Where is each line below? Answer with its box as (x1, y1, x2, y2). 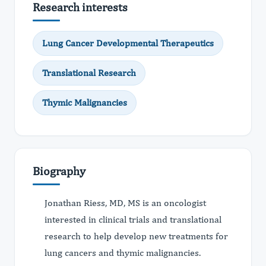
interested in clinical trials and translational (45, 214, 221, 225)
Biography (33, 164, 85, 178)
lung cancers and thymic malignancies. (45, 247, 201, 258)
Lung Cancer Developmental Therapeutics (42, 37, 214, 49)
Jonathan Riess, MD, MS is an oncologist (45, 197, 206, 208)
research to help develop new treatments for (45, 230, 228, 242)
